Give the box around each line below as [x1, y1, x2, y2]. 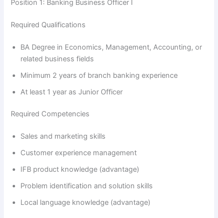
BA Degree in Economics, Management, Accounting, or [20, 42, 202, 52]
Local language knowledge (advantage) [20, 198, 151, 207]
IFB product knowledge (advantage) [20, 165, 140, 174]
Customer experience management [20, 148, 137, 158]
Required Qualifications [11, 20, 86, 29]
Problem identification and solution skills [20, 182, 153, 191]
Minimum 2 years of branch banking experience [20, 71, 178, 80]
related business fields [20, 54, 94, 63]
